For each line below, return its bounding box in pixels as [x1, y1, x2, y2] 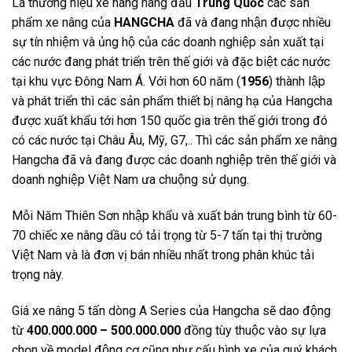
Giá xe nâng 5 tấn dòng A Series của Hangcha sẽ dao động [12, 302, 331, 318]
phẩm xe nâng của [12, 15, 114, 31]
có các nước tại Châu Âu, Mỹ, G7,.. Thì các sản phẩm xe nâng [12, 133, 337, 148]
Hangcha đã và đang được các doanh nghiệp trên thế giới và [12, 152, 336, 168]
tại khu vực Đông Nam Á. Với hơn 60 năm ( [12, 74, 240, 90]
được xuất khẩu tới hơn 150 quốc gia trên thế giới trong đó [12, 113, 328, 129]
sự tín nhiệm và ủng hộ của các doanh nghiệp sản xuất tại [12, 35, 324, 50]
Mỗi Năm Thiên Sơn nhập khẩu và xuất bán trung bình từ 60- [12, 208, 337, 224]
